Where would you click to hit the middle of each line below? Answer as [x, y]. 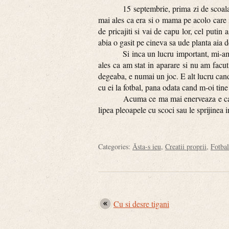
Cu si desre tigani [141, 204]
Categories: [115, 146]
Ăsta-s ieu [147, 146]
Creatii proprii [186, 146]
